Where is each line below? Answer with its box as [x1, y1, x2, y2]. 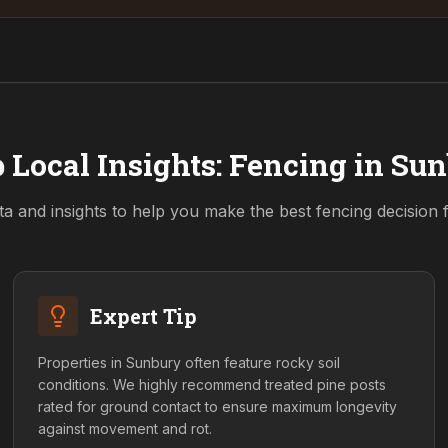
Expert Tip [90, 303, 198, 329]
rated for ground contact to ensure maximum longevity [38, 398, 398, 415]
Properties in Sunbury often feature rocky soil [38, 354, 341, 371]
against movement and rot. [38, 420, 213, 437]
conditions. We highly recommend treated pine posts [38, 376, 387, 393]
